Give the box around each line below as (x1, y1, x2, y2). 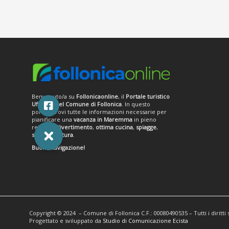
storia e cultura (32, 131, 73, 139)
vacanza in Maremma (74, 116, 134, 124)
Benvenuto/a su (32, 93, 75, 101)
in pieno (134, 116, 156, 124)
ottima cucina (96, 123, 133, 131)
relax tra (32, 123, 56, 131)
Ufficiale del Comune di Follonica (32, 100, 122, 108)
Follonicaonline (75, 93, 118, 101)
